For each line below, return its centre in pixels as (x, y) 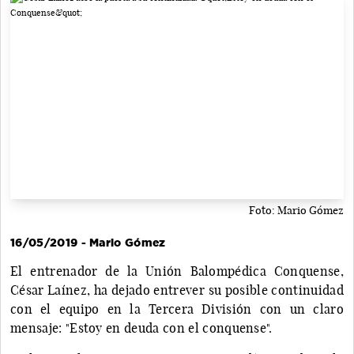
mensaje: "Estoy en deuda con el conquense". (141, 328)
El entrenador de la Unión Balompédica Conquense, (177, 271)
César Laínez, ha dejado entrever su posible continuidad (177, 290)
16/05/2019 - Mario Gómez (88, 242)
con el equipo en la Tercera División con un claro (177, 309)
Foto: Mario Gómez (296, 210)
